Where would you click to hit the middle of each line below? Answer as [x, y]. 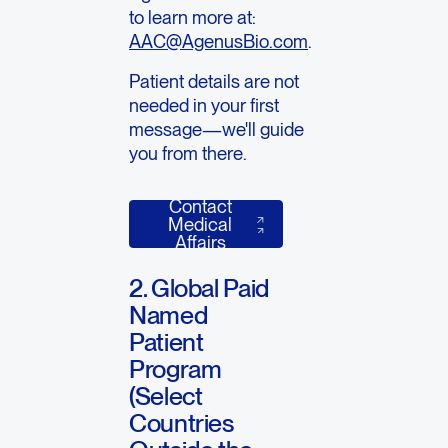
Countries [181, 422]
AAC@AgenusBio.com [219, 41]
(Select [166, 395]
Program [175, 368]
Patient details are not [214, 81]
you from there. [188, 153]
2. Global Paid [199, 287]
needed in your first [204, 105]
